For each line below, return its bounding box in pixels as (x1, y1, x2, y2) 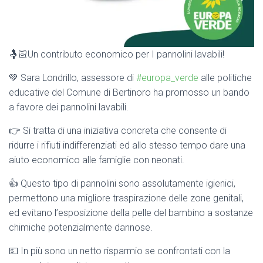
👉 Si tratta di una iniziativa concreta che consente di (9, 125, 227, 136)
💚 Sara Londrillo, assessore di (9, 72, 136, 83)
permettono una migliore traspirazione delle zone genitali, (9, 193, 244, 204)
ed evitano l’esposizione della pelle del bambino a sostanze (9, 207, 253, 218)
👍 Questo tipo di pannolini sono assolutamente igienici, (9, 178, 235, 189)
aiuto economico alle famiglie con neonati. (9, 154, 184, 166)
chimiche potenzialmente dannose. (9, 222, 153, 233)
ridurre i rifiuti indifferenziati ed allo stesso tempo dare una (9, 140, 245, 151)
